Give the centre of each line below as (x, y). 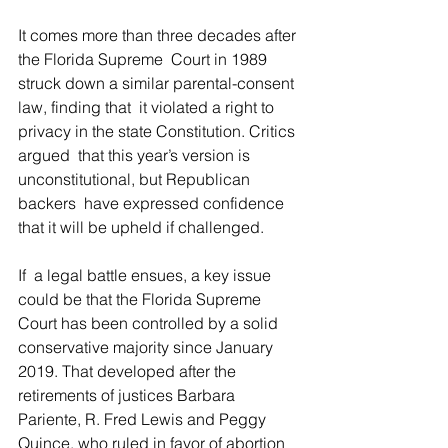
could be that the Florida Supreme (143, 299)
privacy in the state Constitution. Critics (158, 131)
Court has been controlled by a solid (150, 323)
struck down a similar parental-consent (158, 83)
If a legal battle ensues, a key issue (146, 275)
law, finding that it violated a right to (148, 107)
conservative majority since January (149, 347)
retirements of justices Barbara (130, 395)
